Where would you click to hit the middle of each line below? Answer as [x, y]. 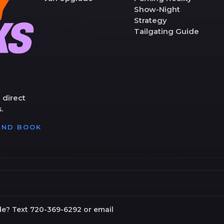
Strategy [150, 20]
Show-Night [157, 9]
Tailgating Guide [166, 31]
